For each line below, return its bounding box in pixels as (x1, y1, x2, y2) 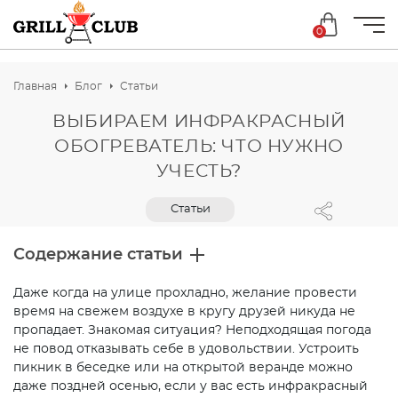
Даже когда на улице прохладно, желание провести (13, 287, 357, 299)
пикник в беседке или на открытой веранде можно (13, 362, 353, 374)
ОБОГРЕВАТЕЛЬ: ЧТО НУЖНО (54, 138, 344, 155)
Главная (13, 81, 57, 92)
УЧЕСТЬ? (155, 163, 243, 180)
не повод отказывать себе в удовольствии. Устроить (13, 343, 359, 355)
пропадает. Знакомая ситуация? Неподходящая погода (13, 324, 371, 337)
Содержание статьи (13, 247, 183, 263)
